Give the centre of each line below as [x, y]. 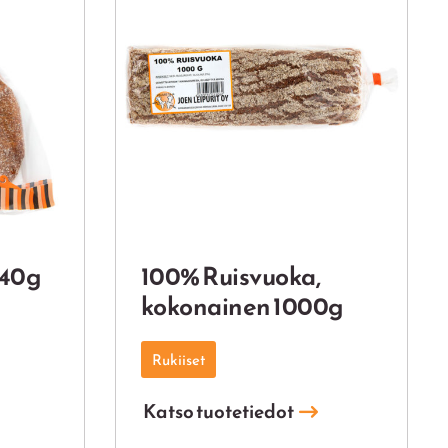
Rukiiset [178, 359]
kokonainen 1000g [242, 306]
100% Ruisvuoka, [230, 276]
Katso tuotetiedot [218, 412]
